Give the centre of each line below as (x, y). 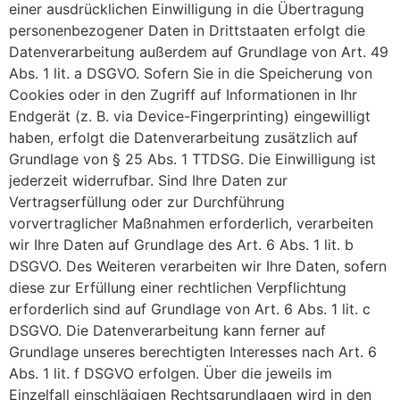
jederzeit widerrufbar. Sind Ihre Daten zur (148, 180)
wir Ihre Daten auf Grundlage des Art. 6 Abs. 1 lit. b (181, 244)
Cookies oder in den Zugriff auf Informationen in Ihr (183, 94)
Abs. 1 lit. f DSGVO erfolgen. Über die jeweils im (171, 373)
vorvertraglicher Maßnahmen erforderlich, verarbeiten (191, 223)
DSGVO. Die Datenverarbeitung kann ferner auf (167, 330)
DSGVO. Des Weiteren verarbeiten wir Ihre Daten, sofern (198, 266)
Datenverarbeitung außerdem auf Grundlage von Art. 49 (199, 51)
